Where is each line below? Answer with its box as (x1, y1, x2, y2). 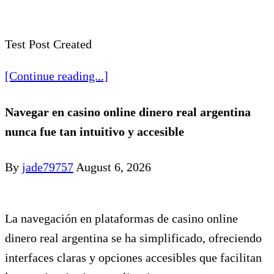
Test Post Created (5, 37, 92, 51)
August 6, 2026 (76, 160, 151, 174)
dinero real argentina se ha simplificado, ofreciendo (5, 231, 262, 245)
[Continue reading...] (5, 69, 108, 83)
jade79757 (22, 160, 73, 174)
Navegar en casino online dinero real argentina (5, 105, 251, 119)
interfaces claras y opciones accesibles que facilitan (5, 251, 262, 265)
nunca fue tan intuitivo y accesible (5, 124, 184, 138)
